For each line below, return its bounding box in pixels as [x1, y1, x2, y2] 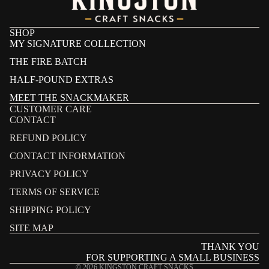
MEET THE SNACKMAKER [10, 92, 129, 103]
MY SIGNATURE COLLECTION [10, 38, 146, 49]
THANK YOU [201, 241, 259, 252]
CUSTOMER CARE [10, 104, 92, 115]
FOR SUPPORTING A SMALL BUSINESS [86, 252, 259, 263]
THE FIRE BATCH [10, 56, 87, 67]
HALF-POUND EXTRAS [10, 74, 113, 85]
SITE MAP [10, 223, 53, 234]
